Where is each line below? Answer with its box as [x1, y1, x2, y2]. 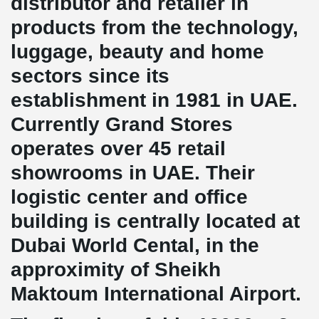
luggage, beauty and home [11, 41, 264, 63]
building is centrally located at [11, 210, 300, 232]
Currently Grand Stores [11, 113, 233, 135]
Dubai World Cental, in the [11, 234, 259, 256]
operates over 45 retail [11, 137, 226, 159]
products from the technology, [11, 16, 298, 38]
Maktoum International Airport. [11, 283, 301, 305]
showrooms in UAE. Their [11, 162, 255, 184]
